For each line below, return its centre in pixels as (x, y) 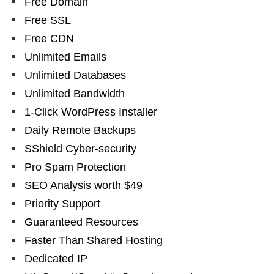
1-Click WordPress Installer (91, 112)
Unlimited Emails (65, 57)
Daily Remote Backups (80, 131)
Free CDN (49, 39)
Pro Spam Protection (75, 167)
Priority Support (62, 204)
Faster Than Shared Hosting (94, 241)
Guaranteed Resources (81, 222)
